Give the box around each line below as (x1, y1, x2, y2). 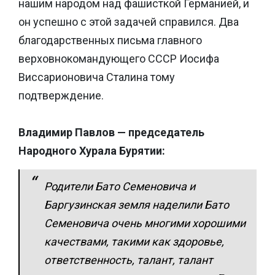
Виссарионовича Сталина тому (18, 70, 175, 83)
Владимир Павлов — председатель (18, 125, 204, 139)
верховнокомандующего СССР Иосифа (18, 52, 219, 65)
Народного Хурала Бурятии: (18, 144, 165, 157)
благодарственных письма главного (18, 33, 202, 47)
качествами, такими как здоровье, (44, 234, 224, 248)
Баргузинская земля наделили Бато (44, 198, 229, 211)
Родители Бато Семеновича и (44, 179, 195, 193)
